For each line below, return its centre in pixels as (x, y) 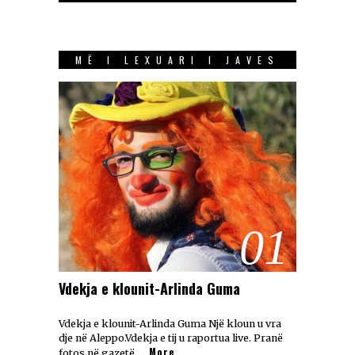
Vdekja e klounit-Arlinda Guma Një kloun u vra (170, 324)
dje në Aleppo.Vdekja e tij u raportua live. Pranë (171, 338)
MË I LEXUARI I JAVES (177, 60)
